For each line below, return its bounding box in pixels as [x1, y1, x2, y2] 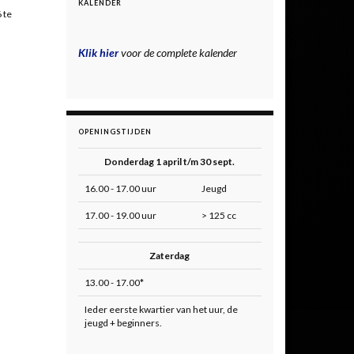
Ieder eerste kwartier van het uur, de [84, 303, 238, 315]
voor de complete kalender [118, 46, 237, 59]
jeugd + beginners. [84, 317, 162, 329]
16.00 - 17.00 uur [84, 183, 156, 194]
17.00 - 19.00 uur [84, 209, 156, 221]
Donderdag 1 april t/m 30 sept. [104, 156, 235, 168]
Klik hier [77, 46, 119, 59]
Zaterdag [149, 250, 190, 262]
